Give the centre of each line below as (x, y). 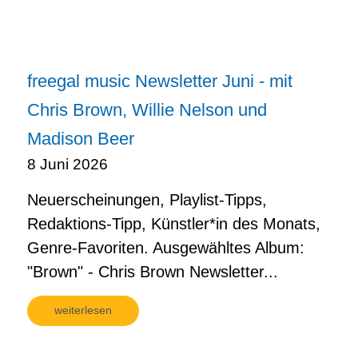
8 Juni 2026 (68, 164)
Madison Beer (81, 138)
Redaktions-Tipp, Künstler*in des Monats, (174, 223)
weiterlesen (83, 310)
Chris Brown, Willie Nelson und (147, 109)
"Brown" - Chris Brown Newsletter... (153, 271)
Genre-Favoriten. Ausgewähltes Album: (166, 247)
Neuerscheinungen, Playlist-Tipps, (147, 199)
